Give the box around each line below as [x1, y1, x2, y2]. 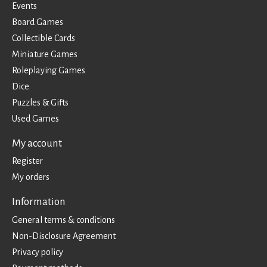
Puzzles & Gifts [12, 97, 69, 107]
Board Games [12, 17, 63, 27]
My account [12, 137, 62, 149]
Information [12, 196, 66, 208]
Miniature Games [12, 49, 77, 59]
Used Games [12, 113, 59, 123]
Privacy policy [12, 247, 63, 257]
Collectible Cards [12, 33, 75, 43]
